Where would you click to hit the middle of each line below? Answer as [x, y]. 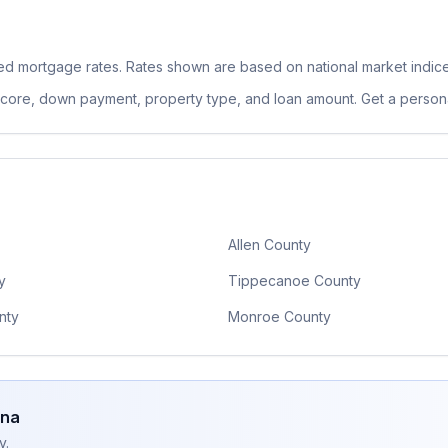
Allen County [269, 244]
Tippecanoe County [294, 280]
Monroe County [279, 316]
